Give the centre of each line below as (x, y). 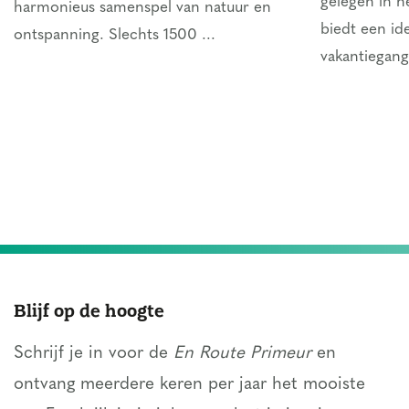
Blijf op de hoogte (89, 310)
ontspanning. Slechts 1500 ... (115, 35)
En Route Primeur (242, 354)
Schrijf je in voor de (94, 354)
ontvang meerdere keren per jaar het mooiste (189, 385)
